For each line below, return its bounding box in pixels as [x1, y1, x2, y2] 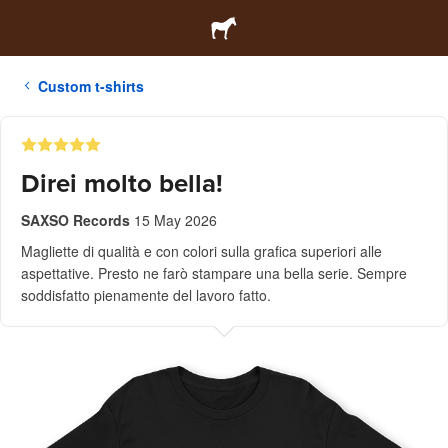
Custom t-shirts [38, 76, 144, 96]
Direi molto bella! [21, 168, 223, 199]
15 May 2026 [134, 210, 217, 230]
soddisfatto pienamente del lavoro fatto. [21, 285, 271, 305]
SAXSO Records [21, 210, 130, 230]
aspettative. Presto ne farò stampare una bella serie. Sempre [21, 263, 407, 283]
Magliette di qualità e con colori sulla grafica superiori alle [21, 241, 382, 261]
